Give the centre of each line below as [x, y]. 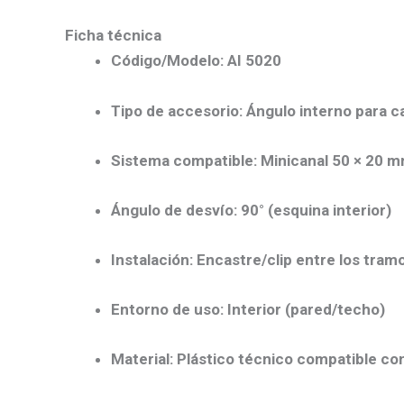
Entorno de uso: [167, 310]
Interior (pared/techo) [304, 310]
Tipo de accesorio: [177, 110]
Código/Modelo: [167, 61]
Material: [142, 359]
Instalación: [152, 260]
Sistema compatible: [184, 160]
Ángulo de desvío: [174, 210]
